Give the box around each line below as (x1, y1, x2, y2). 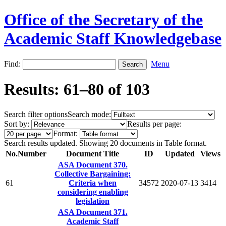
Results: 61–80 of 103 (4, 80, 150, 99)
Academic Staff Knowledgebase (4, 29, 221, 48)
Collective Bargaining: (54, 169, 131, 178)
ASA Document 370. (58, 160, 128, 169)
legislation (76, 196, 109, 205)
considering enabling (57, 187, 128, 196)
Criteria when (69, 178, 117, 187)
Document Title (66, 149, 119, 158)
